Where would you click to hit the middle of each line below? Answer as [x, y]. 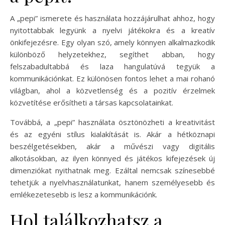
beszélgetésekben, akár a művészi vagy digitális [113, 146]
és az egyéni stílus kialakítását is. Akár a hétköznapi [113, 134]
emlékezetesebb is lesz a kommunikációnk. [84, 194]
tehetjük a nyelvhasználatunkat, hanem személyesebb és [113, 182]
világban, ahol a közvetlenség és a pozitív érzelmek [113, 90]
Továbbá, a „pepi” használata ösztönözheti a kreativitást [113, 122]
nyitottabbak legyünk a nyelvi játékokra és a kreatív [113, 30]
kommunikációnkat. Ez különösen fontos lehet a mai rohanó [113, 78]
